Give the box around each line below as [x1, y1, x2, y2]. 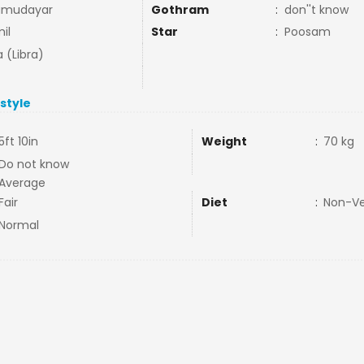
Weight [201, 133, 247, 149]
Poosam [284, 24, 331, 40]
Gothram [150, 2, 209, 18]
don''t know [284, 2, 349, 18]
